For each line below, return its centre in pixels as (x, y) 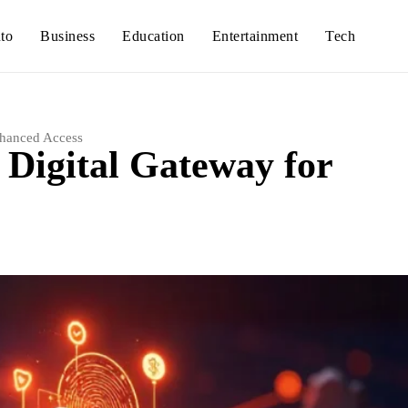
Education (153, 36)
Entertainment (255, 36)
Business (68, 36)
